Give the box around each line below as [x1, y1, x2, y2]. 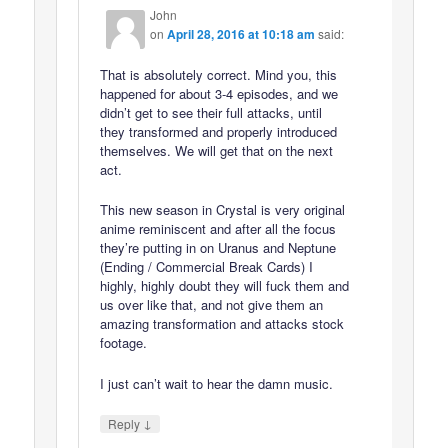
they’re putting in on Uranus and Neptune [100, 238, 337, 258]
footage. [100, 333, 148, 353]
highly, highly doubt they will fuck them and [100, 276, 350, 296]
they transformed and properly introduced [100, 122, 338, 142]
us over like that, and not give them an [100, 295, 324, 315]
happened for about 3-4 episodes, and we [100, 84, 339, 104]
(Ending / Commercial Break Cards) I [100, 257, 314, 277]
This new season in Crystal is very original [100, 200, 346, 220]
